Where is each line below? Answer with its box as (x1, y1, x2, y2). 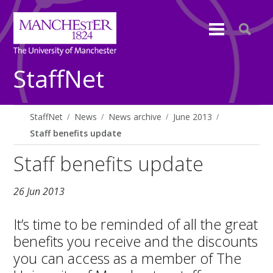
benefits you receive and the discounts (13, 231, 258, 251)
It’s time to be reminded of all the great (13, 214, 258, 234)
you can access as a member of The (13, 248, 242, 268)
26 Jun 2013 (13, 185, 65, 199)
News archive (108, 111, 162, 122)
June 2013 (173, 111, 213, 122)
